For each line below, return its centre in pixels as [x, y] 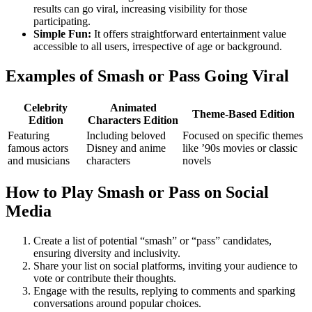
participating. [62, 22]
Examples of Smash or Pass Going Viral [147, 76]
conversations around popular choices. [117, 304]
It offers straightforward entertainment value [189, 34]
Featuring [29, 136]
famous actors [38, 148]
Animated [133, 108]
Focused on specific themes [243, 136]
